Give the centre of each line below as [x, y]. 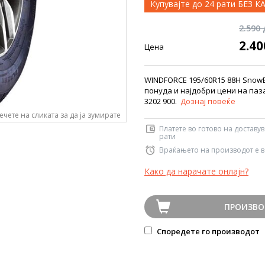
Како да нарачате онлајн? [196, 171]
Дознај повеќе [208, 101]
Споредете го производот [207, 231]
